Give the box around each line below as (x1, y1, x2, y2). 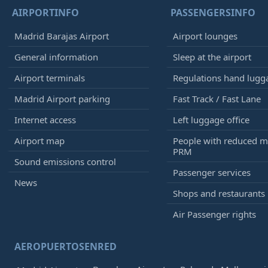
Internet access (14, 114, 76, 126)
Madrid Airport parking (14, 93, 110, 105)
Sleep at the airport (172, 51, 251, 63)
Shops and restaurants (172, 187, 265, 199)
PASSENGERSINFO (170, 6, 255, 19)
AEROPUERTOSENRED (14, 240, 117, 253)
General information (14, 51, 98, 63)
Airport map (14, 135, 65, 147)
